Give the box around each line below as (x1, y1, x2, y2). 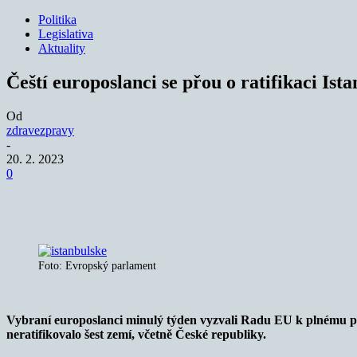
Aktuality (38, 41, 85, 55)
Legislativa (38, 27, 93, 41)
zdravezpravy (6, 123, 74, 137)
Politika (38, 13, 76, 26)
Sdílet (67, 190, 92, 203)
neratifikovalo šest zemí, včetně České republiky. (6, 327, 266, 341)
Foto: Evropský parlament (38, 259, 156, 272)
